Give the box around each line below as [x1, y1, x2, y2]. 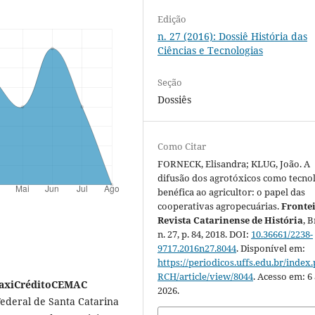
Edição [157, 12, 187, 25]
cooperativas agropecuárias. [157, 199, 282, 212]
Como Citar [157, 139, 207, 153]
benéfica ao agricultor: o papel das [157, 185, 306, 198]
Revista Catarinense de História [157, 213, 304, 226]
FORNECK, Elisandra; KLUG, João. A [157, 157, 311, 170]
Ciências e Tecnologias [157, 43, 264, 57]
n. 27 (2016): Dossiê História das [157, 29, 308, 43]
